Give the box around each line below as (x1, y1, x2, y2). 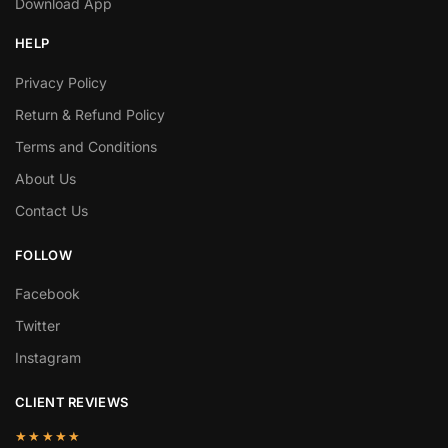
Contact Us (15, 201, 88, 219)
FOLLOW (15, 246, 72, 263)
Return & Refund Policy (15, 105, 165, 123)
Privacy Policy (15, 73, 107, 91)
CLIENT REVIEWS (15, 394, 129, 411)
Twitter (15, 317, 60, 335)
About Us (15, 169, 76, 187)
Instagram (15, 349, 81, 367)
